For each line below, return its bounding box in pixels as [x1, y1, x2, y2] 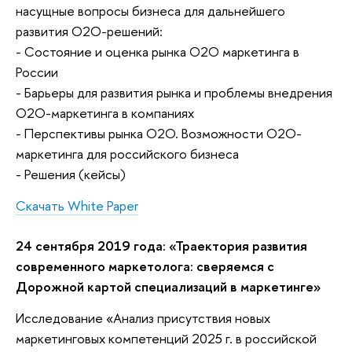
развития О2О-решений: [16, 22, 163, 41]
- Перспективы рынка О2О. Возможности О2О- [16, 124, 302, 143]
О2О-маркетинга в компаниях [16, 104, 194, 123]
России [16, 63, 58, 82]
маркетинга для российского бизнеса [16, 145, 239, 163]
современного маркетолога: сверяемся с [16, 257, 274, 276]
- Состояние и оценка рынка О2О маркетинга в [16, 42, 299, 61]
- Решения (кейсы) [16, 165, 126, 184]
